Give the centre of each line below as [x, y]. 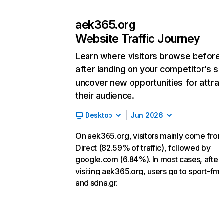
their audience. [105, 96]
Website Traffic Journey [138, 38]
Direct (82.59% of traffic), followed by [143, 148]
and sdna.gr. [97, 183]
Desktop [99, 115]
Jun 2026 [147, 115]
